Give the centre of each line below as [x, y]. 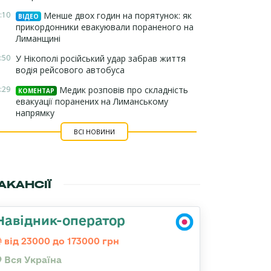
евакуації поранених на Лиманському [92, 101]
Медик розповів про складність [122, 90]
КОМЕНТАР [36, 91]
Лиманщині [38, 38]
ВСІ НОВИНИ [94, 132]
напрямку [35, 113]
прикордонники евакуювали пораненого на [105, 27]
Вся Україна [32, 260]
